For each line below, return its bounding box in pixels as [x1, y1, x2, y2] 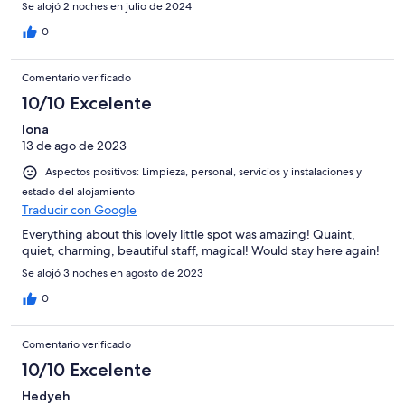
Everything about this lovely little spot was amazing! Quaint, [22, 225, 355, 242]
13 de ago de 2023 [22, 137, 127, 155]
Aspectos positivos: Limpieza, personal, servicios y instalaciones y [45, 165, 362, 180]
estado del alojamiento [22, 184, 135, 199]
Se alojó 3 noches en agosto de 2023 [22, 265, 203, 280]
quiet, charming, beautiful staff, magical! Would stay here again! [22, 241, 380, 259]
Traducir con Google [22, 201, 137, 218]
